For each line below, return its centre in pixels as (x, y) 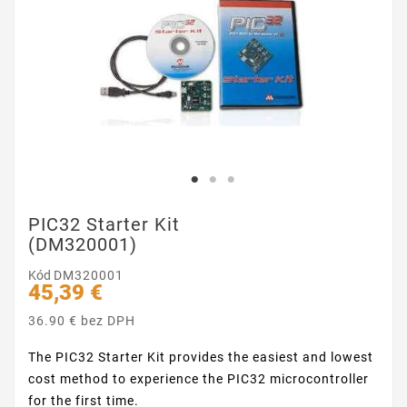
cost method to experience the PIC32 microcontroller (199, 379)
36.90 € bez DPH (82, 321)
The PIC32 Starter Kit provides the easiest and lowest (201, 357)
